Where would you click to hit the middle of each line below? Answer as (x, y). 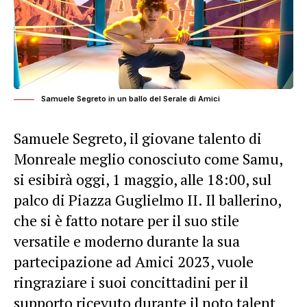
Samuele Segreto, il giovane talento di (138, 138)
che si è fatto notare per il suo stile (126, 221)
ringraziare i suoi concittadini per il (131, 282)
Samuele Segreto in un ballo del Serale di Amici (131, 99)
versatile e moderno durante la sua (127, 241)
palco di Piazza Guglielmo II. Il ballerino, (147, 200)
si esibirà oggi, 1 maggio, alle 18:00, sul (143, 180)
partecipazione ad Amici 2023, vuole (134, 262)
